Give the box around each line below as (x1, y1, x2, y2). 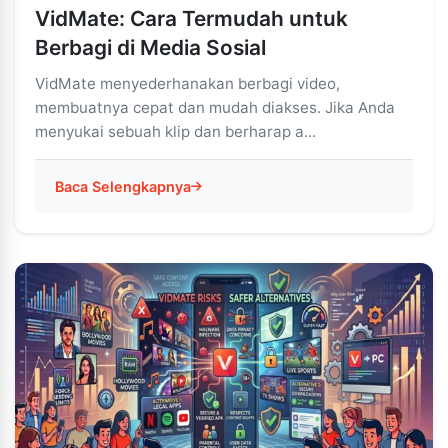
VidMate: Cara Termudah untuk (35, 6, 348, 31)
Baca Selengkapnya (55, 178, 191, 195)
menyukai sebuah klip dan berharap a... (35, 122, 316, 141)
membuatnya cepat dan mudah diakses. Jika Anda (35, 98, 395, 117)
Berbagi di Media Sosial (35, 35, 266, 60)
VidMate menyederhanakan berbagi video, (35, 74, 340, 93)
